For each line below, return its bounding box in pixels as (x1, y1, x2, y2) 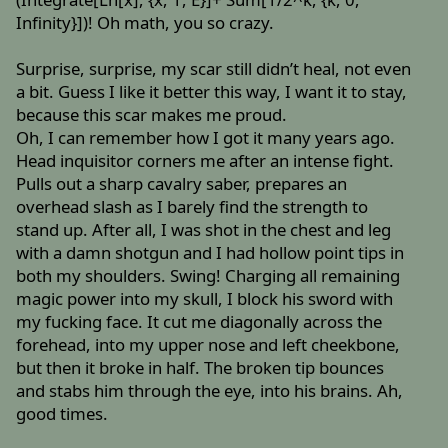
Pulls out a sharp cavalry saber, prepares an (16, 172, 348, 196)
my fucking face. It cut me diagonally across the (16, 310, 383, 334)
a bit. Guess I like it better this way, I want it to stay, (16, 80, 408, 104)
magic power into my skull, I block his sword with (16, 287, 394, 311)
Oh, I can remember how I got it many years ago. (16, 126, 396, 150)
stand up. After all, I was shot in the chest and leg (16, 218, 392, 242)
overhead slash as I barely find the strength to (16, 195, 369, 219)
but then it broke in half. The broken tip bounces (16, 356, 385, 380)
